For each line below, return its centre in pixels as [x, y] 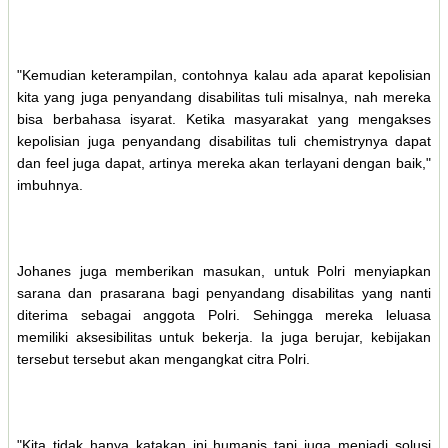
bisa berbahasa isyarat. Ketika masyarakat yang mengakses [224, 118]
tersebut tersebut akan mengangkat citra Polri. [163, 358]
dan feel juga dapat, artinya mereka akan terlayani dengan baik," [224, 162]
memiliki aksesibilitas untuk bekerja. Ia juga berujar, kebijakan [224, 336]
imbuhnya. [50, 184]
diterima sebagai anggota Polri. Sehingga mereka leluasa [224, 314]
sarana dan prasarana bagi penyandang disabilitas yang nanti [224, 292]
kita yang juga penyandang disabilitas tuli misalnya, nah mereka [224, 96]
